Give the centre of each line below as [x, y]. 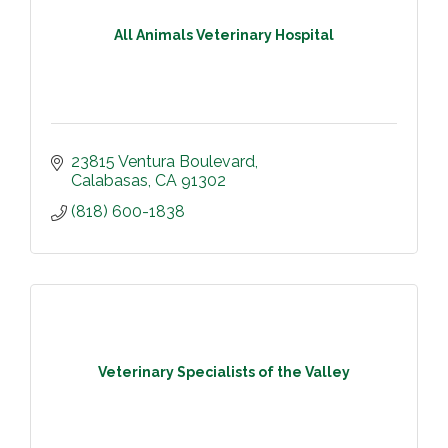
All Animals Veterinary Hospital [224, 35]
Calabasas [109, 180]
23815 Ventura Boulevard [163, 161]
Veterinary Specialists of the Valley [224, 372]
